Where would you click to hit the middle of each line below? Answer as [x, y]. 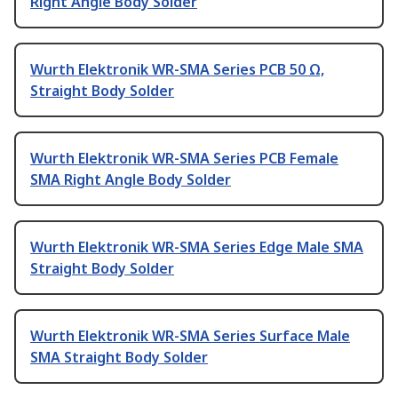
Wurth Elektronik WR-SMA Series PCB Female [184, 159]
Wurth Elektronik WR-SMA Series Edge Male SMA [197, 247]
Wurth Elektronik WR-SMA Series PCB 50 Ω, [177, 70]
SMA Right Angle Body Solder [131, 180]
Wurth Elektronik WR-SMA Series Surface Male [190, 336]
